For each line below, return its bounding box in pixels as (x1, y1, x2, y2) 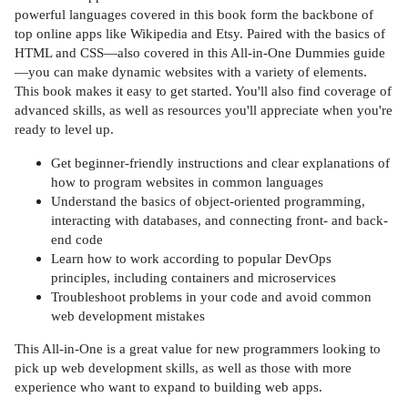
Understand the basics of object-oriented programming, (51, 192, 365, 209)
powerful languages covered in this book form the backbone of (15, 6, 373, 23)
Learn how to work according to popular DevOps (51, 250, 331, 266)
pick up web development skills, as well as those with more (15, 360, 352, 376)
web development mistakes (51, 307, 205, 323)
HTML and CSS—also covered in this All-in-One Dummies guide (15, 45, 385, 61)
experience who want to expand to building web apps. (15, 379, 322, 395)
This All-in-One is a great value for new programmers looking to (15, 341, 381, 357)
